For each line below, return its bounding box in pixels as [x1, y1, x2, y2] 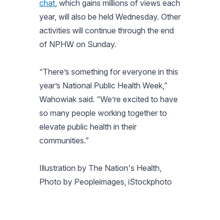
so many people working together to [39, 108, 167, 118]
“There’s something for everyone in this [39, 66, 178, 77]
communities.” [39, 135, 89, 145]
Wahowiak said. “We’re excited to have [39, 94, 178, 104]
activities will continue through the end [39, 25, 174, 35]
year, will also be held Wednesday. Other [39, 11, 181, 22]
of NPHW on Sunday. [39, 39, 116, 49]
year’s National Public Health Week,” [39, 80, 167, 90]
